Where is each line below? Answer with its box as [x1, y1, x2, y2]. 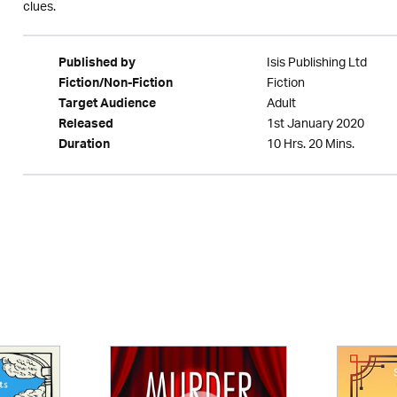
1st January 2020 [266, 111, 364, 138]
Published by [58, 52, 136, 77]
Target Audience [58, 93, 156, 118]
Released [58, 113, 113, 138]
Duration [58, 134, 110, 159]
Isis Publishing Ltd [266, 50, 367, 77]
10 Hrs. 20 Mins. [266, 131, 354, 159]
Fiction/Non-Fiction [58, 73, 173, 97]
